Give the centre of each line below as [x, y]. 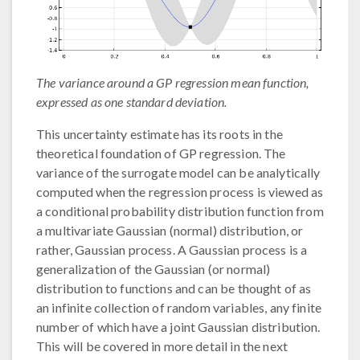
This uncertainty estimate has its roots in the [160, 134]
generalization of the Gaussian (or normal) [153, 269]
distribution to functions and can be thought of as [174, 288]
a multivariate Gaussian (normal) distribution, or [170, 231]
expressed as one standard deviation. [132, 102]
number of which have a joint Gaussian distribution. [178, 327]
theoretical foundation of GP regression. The [161, 153]
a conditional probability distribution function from [180, 211]
